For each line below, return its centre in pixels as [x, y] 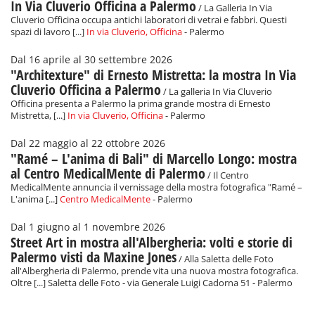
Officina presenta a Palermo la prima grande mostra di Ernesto [141, 104]
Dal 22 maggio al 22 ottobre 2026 [88, 144]
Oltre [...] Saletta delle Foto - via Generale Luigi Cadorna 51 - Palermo [152, 283]
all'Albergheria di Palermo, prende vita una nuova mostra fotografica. [154, 271]
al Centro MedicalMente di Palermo [108, 174]
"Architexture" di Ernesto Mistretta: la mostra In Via [153, 75]
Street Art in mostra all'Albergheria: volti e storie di [152, 243]
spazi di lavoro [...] [49, 32]
